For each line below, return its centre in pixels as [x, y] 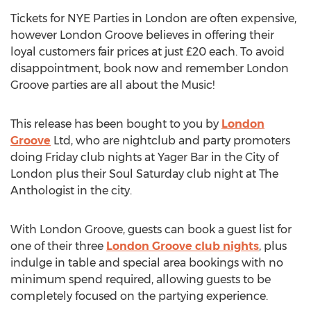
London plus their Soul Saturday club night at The [144, 174]
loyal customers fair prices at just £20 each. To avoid [148, 52]
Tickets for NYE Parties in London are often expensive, [153, 18]
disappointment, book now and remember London [150, 68]
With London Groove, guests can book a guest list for [151, 229]
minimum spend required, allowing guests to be [141, 279]
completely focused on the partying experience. [139, 296]
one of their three [58, 246]
